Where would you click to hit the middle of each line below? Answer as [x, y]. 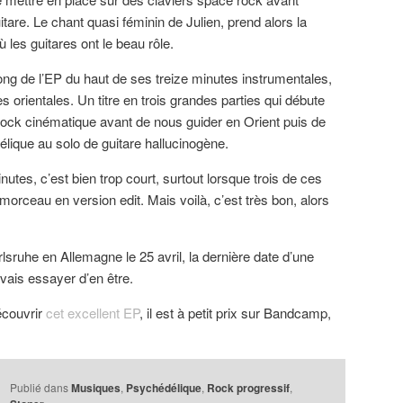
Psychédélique [164, 388]
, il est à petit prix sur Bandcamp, [235, 313]
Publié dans [40, 388]
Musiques [96, 388]
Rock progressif [249, 388]
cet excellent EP [93, 313]
